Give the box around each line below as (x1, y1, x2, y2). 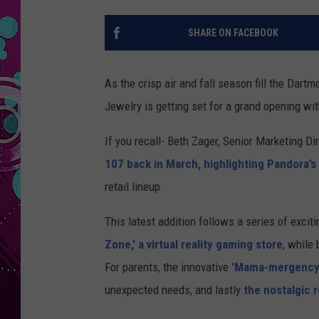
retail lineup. (105, 179, 164, 194)
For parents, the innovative (105, 260, 231, 275)
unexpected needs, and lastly (105, 283, 244, 298)
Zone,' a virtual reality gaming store (105, 237, 283, 252)
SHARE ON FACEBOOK (187, 27, 278, 39)
